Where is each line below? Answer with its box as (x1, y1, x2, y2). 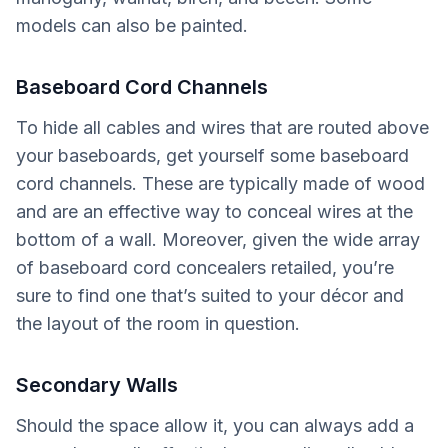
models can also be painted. (16, 15, 248, 36)
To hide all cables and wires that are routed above (16, 117, 429, 138)
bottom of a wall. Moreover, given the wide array (16, 229, 420, 250)
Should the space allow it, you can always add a (16, 415, 414, 436)
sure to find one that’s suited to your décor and (16, 285, 404, 306)
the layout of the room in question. (16, 313, 305, 334)
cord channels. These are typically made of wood (16, 173, 425, 194)
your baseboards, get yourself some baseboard (16, 145, 409, 166)
